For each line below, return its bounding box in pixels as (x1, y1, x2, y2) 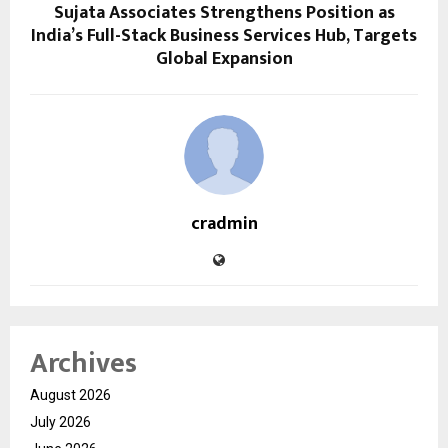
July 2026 (30, 413, 91, 430)
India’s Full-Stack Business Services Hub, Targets (31, 20, 417, 51)
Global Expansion (155, 43, 293, 74)
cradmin (190, 208, 258, 239)
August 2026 (30, 386, 111, 403)
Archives (30, 339, 137, 387)
